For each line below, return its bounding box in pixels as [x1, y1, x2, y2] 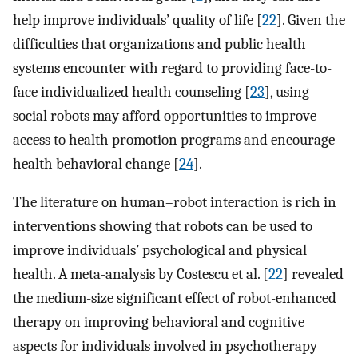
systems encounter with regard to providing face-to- [13, 58, 332, 77]
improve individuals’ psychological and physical [13, 241, 307, 260]
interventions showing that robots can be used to [13, 217, 312, 236]
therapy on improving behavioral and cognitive [13, 313, 304, 332]
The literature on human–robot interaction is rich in [13, 193, 336, 212]
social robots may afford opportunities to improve [13, 106, 316, 125]
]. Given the [276, 10, 345, 29]
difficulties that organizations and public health [13, 34, 306, 53]
